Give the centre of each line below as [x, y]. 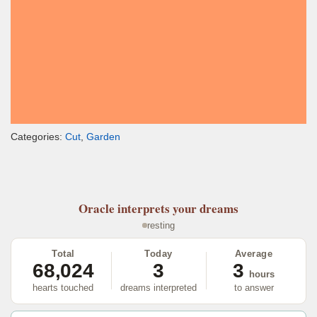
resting [161, 225]
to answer [254, 287]
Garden [103, 137]
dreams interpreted [158, 287]
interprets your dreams [178, 209]
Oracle [97, 209]
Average [254, 253]
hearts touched [63, 287]
